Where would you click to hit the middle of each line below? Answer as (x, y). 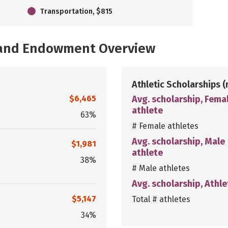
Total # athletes (161, 199)
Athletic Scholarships (177, 84)
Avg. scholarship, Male (178, 141)
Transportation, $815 (76, 11)
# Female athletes (165, 126)
